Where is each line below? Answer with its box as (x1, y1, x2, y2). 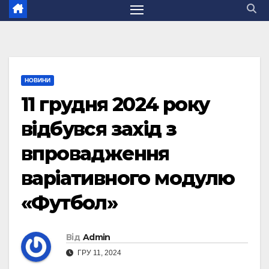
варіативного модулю (21, 166, 235, 190)
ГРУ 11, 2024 (76, 249, 121, 258)
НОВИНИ (25, 77, 50, 84)
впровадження (21, 142, 169, 166)
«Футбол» (21, 191, 118, 215)
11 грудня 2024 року (21, 92, 210, 116)
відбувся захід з (21, 117, 177, 141)
